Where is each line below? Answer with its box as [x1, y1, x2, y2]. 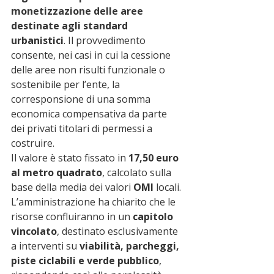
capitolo [133, 209, 176, 223]
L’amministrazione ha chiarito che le [11, 194, 178, 209]
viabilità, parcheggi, [80, 239, 182, 253]
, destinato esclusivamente [57, 224, 180, 238]
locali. [154, 180, 183, 194]
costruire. [11, 136, 54, 150]
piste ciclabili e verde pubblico [11, 253, 159, 267]
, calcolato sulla [102, 165, 174, 179]
